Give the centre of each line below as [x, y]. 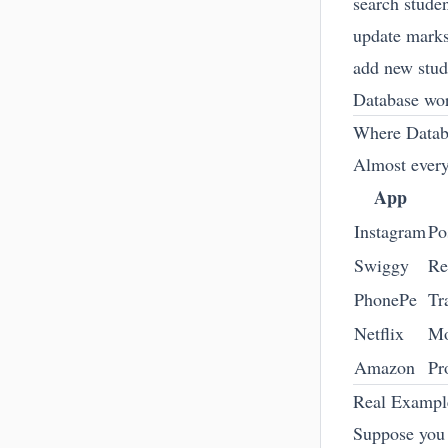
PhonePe [385, 299]
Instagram [390, 231]
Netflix [379, 333]
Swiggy [381, 265]
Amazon [384, 367]
